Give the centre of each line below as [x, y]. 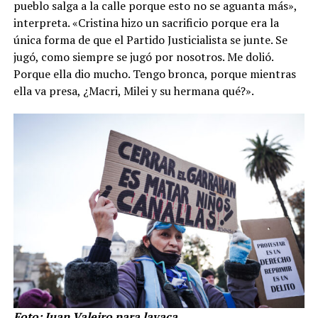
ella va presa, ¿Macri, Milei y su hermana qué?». [133, 91]
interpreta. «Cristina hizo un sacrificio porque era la [146, 23]
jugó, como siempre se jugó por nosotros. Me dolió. [143, 57]
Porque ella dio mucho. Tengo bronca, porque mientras [154, 74]
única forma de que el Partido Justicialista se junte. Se [150, 40]
